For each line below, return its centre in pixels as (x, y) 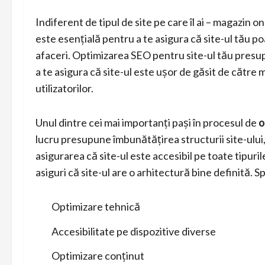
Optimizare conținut (98, 256)
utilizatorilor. (64, 88)
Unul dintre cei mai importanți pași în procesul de (147, 122)
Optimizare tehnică (96, 206)
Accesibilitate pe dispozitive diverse (134, 231)
